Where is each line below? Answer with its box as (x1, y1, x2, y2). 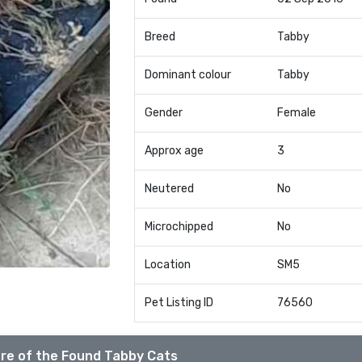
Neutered (144, 182, 194, 196)
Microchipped (144, 220, 213, 234)
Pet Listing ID (144, 296, 213, 309)
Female (276, 106, 316, 120)
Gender (144, 106, 183, 120)
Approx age (144, 144, 204, 158)
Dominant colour (144, 68, 231, 82)
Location (144, 258, 191, 271)
